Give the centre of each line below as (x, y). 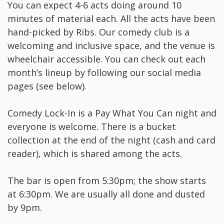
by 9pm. (25, 208)
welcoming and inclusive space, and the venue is (111, 46)
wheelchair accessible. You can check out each (106, 59)
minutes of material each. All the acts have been (111, 19)
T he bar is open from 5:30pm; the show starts (107, 181)
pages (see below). (47, 86)
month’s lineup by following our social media (104, 73)
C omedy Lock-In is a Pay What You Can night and (112, 113)
